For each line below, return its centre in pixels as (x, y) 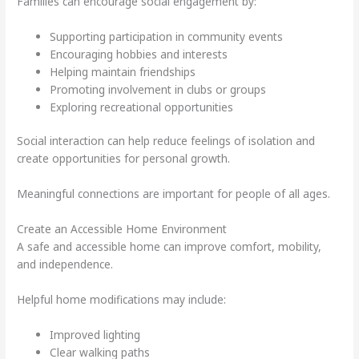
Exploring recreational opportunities (142, 107)
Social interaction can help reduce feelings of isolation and (166, 141)
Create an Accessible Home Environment (122, 229)
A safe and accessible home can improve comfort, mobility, (169, 247)
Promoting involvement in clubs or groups (158, 89)
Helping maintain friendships (123, 71)
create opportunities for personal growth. (124, 159)
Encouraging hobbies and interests (139, 54)
